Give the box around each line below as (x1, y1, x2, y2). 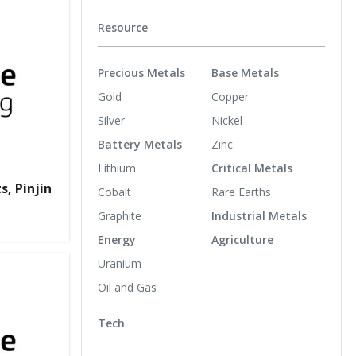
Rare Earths (211, 184, 271, 199)
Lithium (98, 160, 136, 176)
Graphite (98, 207, 141, 223)
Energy (98, 231, 136, 247)
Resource (98, 20, 148, 35)
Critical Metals (211, 160, 292, 176)
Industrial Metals (211, 207, 307, 223)
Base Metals (211, 64, 279, 80)
